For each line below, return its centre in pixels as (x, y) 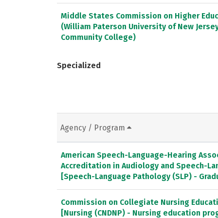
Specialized (79, 65)
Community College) (98, 37)
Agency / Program (94, 127)
